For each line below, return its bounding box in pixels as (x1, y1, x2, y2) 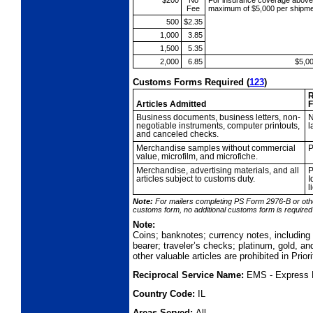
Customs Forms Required (133, 77, 247, 88)
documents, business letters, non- (173, 113, 300, 122)
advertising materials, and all (189, 166, 299, 175)
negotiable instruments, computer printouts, (136, 122, 300, 131)
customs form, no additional (133, 205, 228, 214)
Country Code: (133, 289, 198, 300)
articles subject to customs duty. (136, 175, 255, 184)
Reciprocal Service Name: (133, 270, 247, 281)
